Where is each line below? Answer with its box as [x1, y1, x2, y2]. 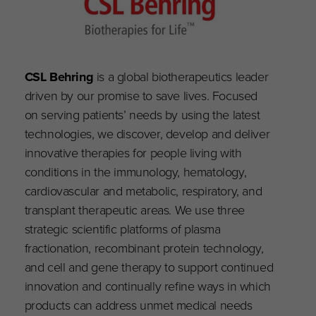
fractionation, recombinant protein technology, [24, 238, 264, 258]
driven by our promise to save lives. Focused [24, 86, 258, 106]
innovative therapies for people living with [24, 143, 242, 163]
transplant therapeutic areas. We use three [24, 200, 245, 220]
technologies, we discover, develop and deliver [24, 124, 270, 144]
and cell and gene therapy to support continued [24, 257, 274, 277]
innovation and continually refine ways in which [24, 276, 271, 296]
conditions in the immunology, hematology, [24, 162, 247, 182]
